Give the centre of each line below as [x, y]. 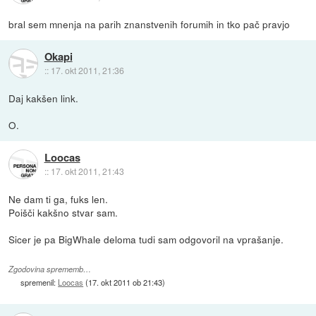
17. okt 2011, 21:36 [87, 70]
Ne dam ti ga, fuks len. [59, 199]
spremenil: [39, 282]
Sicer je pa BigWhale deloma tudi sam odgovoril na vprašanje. [146, 239]
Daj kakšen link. [44, 98]
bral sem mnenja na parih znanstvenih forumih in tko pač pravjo [150, 24]
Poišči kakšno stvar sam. [63, 213]
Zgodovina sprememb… [50, 269]
